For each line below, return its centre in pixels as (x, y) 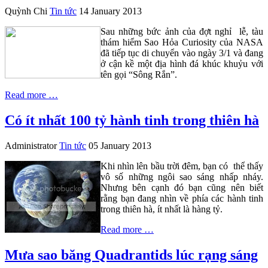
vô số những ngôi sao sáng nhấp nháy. (182, 176)
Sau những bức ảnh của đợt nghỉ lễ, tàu (182, 32)
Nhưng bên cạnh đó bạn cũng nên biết (182, 187)
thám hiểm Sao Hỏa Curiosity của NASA (182, 42)
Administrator (31, 145)
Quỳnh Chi (26, 11)
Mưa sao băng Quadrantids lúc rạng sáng (131, 255)
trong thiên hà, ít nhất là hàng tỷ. (162, 209)
